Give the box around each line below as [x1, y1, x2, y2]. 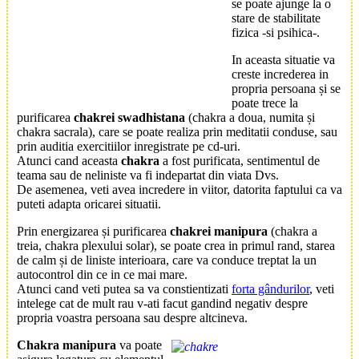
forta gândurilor [232, 282, 309, 296]
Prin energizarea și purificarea [17, 224, 170, 239]
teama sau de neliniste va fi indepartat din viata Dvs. [17, 168, 279, 183]
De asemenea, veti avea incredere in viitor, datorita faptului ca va [17, 183, 342, 197]
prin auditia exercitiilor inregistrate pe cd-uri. [17, 139, 240, 154]
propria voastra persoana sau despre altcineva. [17, 311, 248, 325]
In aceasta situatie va [232, 53, 335, 67]
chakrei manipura [170, 224, 268, 239]
